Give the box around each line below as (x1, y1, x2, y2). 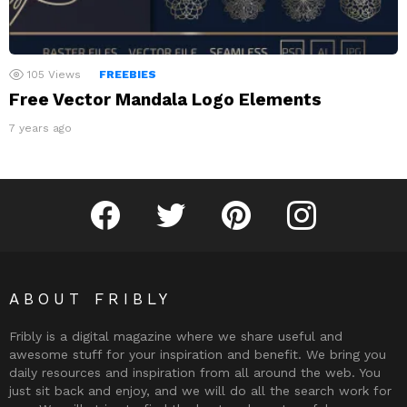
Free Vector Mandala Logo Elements (9, 88, 322, 110)
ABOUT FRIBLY (9, 289, 173, 308)
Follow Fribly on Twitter (177, 195, 291, 209)
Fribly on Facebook (112, 195, 207, 209)
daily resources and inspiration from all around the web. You (9, 364, 381, 380)
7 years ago (9, 121, 72, 134)
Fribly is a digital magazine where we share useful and (9, 328, 342, 343)
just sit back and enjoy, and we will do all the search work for (9, 382, 392, 398)
